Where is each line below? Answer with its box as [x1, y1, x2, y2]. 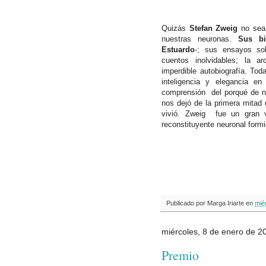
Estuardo [161, 45, 195, 55]
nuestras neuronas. [161, 34, 238, 44]
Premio [161, 246, 199, 264]
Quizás [161, 24, 189, 33]
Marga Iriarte [207, 199, 244, 207]
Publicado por [166, 199, 207, 207]
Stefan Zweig [189, 24, 241, 33]
